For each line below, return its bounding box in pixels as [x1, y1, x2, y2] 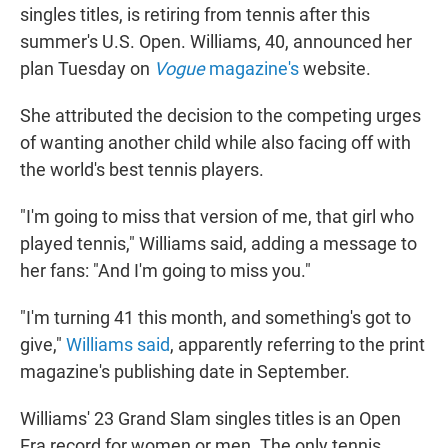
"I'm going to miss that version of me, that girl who [20, 206, 414, 228]
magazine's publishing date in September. [20, 361, 350, 383]
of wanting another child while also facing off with [20, 132, 411, 154]
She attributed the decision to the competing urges [20, 105, 421, 127]
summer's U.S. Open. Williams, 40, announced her [20, 31, 412, 53]
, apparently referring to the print [170, 334, 425, 356]
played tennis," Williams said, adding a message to [20, 233, 417, 255]
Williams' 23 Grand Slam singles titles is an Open [20, 408, 401, 430]
